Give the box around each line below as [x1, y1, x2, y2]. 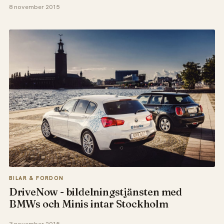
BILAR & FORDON [8, 174, 64, 181]
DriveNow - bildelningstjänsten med [8, 185, 182, 198]
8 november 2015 [8, 2, 59, 11]
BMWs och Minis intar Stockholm [8, 197, 168, 210]
